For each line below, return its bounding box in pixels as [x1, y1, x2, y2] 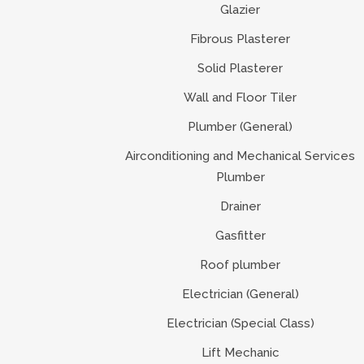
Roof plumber [200, 257, 280, 272]
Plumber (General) [188, 119, 292, 134]
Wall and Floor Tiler [184, 89, 297, 105]
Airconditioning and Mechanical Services [125, 148, 355, 163]
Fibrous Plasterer [190, 31, 290, 46]
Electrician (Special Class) [166, 315, 314, 331]
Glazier [220, 2, 260, 17]
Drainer [219, 198, 261, 214]
